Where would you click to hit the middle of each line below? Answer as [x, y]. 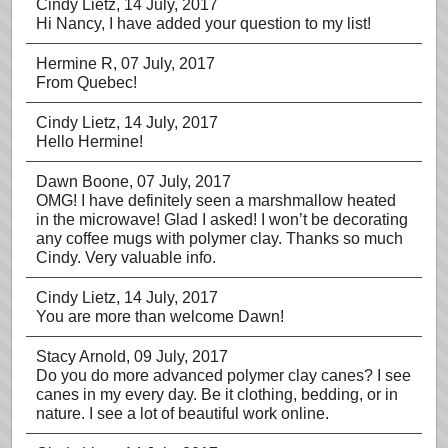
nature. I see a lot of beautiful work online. [182, 413]
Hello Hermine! [89, 141]
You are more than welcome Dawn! [160, 316]
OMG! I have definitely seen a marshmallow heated [216, 200]
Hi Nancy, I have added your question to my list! [203, 23]
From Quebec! [86, 82]
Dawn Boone [82, 181]
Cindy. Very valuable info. [126, 257]
